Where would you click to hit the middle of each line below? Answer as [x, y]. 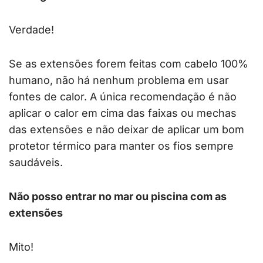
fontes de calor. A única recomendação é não [123, 97]
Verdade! [31, 30]
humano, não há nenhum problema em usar [119, 80]
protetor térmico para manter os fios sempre [121, 146]
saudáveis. [36, 163]
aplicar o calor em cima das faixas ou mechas [123, 113]
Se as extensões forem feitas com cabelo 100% [129, 64]
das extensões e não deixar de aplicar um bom [127, 130]
